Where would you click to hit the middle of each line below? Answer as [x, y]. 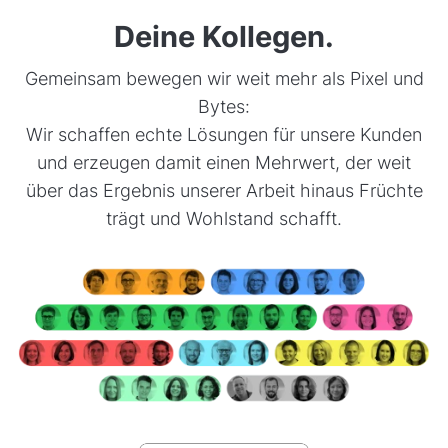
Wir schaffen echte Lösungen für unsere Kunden [224, 135]
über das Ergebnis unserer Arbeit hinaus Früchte [224, 191]
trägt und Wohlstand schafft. [224, 219]
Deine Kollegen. [224, 36]
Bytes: [224, 107]
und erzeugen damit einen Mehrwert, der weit [224, 163]
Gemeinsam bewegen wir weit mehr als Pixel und [224, 79]
